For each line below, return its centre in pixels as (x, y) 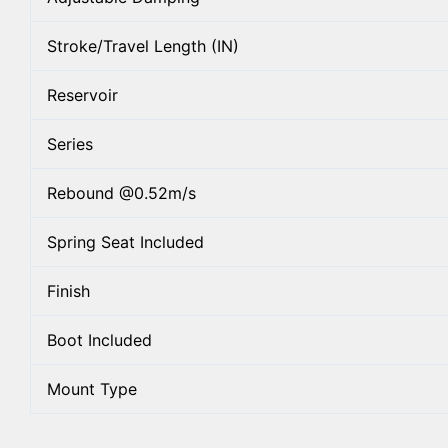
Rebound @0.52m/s (121, 192)
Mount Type (92, 388)
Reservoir (82, 94)
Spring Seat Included (125, 241)
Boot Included (99, 339)
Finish (68, 290)
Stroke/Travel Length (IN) (143, 45)
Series (70, 143)
